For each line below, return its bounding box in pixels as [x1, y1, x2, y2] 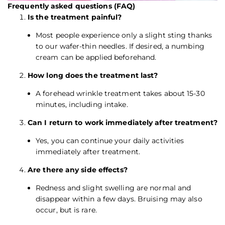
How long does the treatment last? [28, 70, 158, 80]
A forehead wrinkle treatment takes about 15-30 [36, 88, 205, 98]
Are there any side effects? [28, 165, 128, 174]
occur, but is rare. [36, 205, 97, 214]
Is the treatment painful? [28, 12, 122, 22]
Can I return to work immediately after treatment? [28, 118, 217, 127]
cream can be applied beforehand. [36, 52, 157, 62]
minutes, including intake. [36, 99, 128, 109]
